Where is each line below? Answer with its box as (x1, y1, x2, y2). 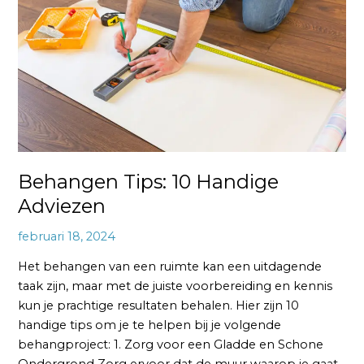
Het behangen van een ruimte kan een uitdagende (18, 259, 323, 275)
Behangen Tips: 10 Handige (18, 169, 279, 193)
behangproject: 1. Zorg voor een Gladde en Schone (18, 337, 324, 353)
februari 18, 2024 (18, 228, 116, 244)
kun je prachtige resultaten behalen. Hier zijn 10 (18, 298, 300, 314)
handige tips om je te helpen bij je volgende (18, 318, 282, 333)
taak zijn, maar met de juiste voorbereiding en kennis (18, 279, 333, 294)
